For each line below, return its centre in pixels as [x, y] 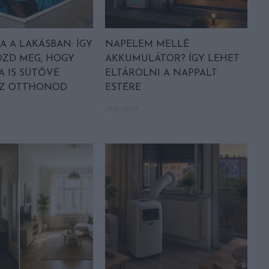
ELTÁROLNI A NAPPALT [161, 74]
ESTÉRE [123, 88]
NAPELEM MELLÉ [147, 45]
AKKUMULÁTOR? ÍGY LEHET [172, 59]
